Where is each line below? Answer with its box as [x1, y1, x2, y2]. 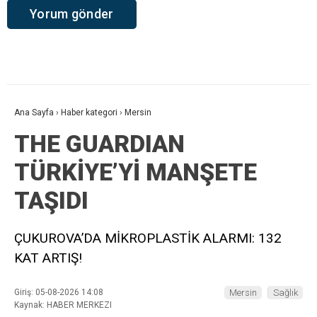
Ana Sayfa [14, 108, 54, 118]
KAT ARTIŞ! [14, 250, 82, 267]
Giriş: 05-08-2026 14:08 [14, 287, 103, 298]
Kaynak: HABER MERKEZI [14, 300, 112, 311]
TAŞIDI [14, 186, 88, 215]
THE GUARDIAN [14, 129, 185, 158]
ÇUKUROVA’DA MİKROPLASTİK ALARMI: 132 [14, 230, 282, 247]
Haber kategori [61, 108, 117, 118]
